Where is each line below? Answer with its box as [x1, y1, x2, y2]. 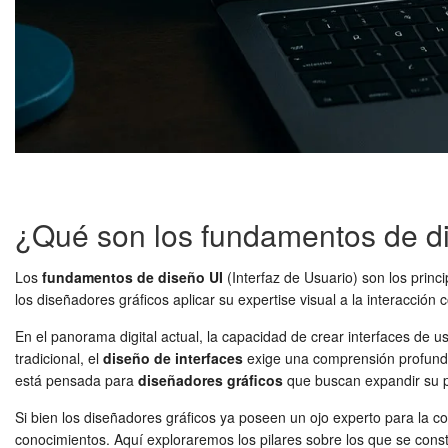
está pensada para [15, 370, 138, 390]
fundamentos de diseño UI [42, 267, 223, 287]
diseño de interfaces [103, 348, 243, 368]
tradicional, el [15, 348, 103, 368]
